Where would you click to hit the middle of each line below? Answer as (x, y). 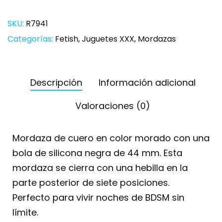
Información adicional (147, 83)
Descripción (56, 83)
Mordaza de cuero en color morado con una (111, 138)
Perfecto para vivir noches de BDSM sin (98, 197)
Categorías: (31, 39)
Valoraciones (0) (113, 106)
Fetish (67, 39)
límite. (25, 212)
